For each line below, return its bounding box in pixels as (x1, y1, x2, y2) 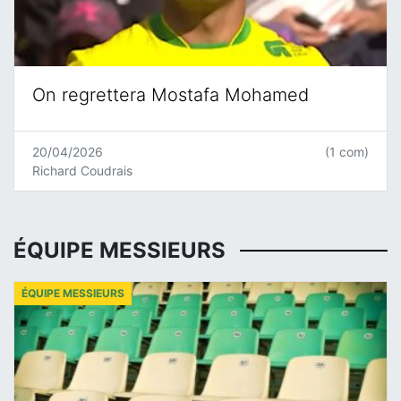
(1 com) (325, 143, 369, 159)
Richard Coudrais (32, 162, 132, 178)
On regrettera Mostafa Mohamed (32, 83, 309, 106)
